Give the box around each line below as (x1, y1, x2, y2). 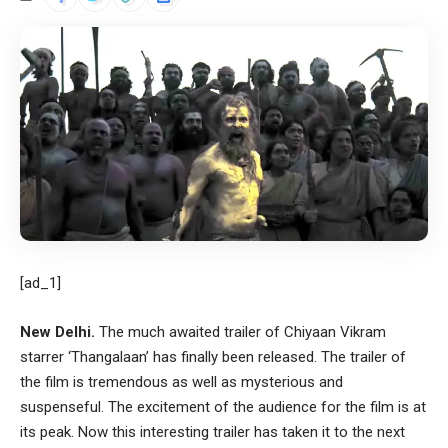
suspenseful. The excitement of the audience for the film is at (20, 398, 426, 417)
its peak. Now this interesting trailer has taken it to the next (20, 423, 405, 442)
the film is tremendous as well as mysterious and (20, 373, 343, 392)
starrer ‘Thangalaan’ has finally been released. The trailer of (20, 348, 406, 367)
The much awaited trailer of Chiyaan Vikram (95, 323, 386, 342)
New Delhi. (20, 323, 95, 342)
